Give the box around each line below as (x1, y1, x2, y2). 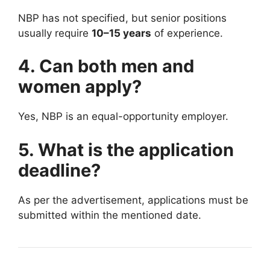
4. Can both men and (18, 55, 194, 77)
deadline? (18, 159, 101, 181)
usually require (18, 27, 92, 39)
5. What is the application (18, 139, 234, 160)
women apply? (18, 76, 142, 98)
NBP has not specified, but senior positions (18, 11, 227, 24)
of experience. (151, 27, 223, 39)
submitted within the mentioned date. (18, 209, 201, 221)
